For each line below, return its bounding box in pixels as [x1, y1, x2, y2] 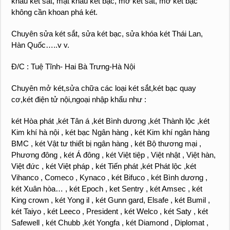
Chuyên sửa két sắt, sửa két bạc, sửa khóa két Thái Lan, [11, 29, 203, 39]
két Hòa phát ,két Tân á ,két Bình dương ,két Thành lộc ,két [11, 117, 210, 126]
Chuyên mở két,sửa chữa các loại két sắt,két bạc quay [11, 84, 197, 93]
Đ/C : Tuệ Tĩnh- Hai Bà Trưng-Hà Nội [11, 62, 136, 71]
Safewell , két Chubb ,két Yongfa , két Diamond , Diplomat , [11, 218, 209, 227]
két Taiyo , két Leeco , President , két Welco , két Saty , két [11, 207, 208, 216]
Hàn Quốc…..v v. [11, 41, 70, 50]
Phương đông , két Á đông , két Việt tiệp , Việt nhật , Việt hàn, [11, 150, 216, 160]
